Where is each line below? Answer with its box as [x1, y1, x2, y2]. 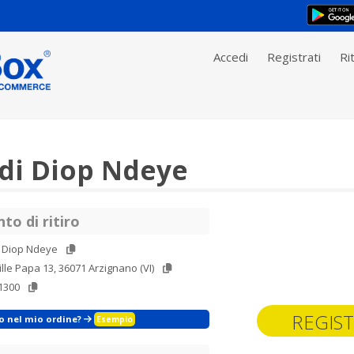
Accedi [213, 49, 248, 65]
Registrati [267, 49, 321, 65]
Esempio [96, 314, 133, 325]
